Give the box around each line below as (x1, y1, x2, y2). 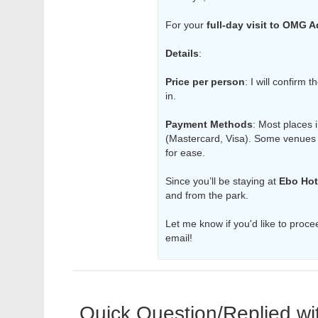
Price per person (165, 76, 245, 87)
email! (165, 232, 192, 243)
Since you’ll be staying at (165, 175, 279, 187)
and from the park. (165, 190, 248, 201)
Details (165, 48, 199, 59)
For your (165, 19, 207, 31)
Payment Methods (165, 119, 253, 130)
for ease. (165, 147, 205, 158)
